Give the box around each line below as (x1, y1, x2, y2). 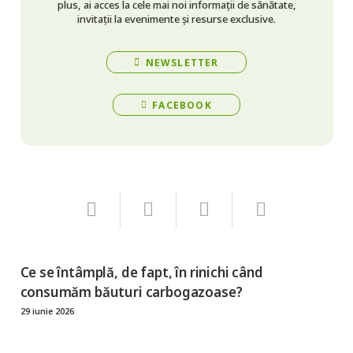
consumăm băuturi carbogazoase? (20, 282, 243, 301)
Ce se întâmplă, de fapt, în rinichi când (20, 262, 263, 281)
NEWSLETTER (145, 55, 219, 69)
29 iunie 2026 (20, 305, 74, 317)
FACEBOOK (152, 98, 212, 112)
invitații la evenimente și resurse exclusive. (77, 11, 276, 26)
